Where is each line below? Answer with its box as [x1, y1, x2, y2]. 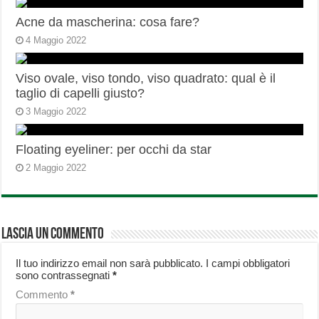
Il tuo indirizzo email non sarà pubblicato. [16, 257, 204, 270]
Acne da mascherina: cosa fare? [16, 15, 200, 30]
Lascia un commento [1, 226, 105, 244]
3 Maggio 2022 [26, 106, 87, 117]
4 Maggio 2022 [26, 35, 87, 46]
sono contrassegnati [16, 269, 113, 282]
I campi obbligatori [206, 257, 291, 270]
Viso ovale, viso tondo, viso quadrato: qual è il [16, 71, 276, 86]
